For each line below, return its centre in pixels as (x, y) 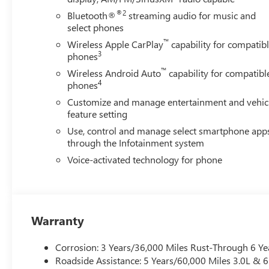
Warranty (58, 220)
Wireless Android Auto (114, 73)
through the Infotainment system (136, 142)
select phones (96, 27)
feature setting (98, 113)
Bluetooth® (92, 15)
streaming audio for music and (191, 15)
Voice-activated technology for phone (145, 159)
